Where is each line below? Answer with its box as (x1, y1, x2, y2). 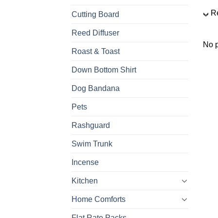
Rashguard (72, 121, 110, 129)
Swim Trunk (72, 139, 112, 148)
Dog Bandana (72, 84, 120, 92)
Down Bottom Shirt (72, 65, 136, 74)
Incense (72, 158, 99, 166)
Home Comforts (72, 195, 126, 203)
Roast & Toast (72, 47, 120, 55)
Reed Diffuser (72, 28, 119, 37)
